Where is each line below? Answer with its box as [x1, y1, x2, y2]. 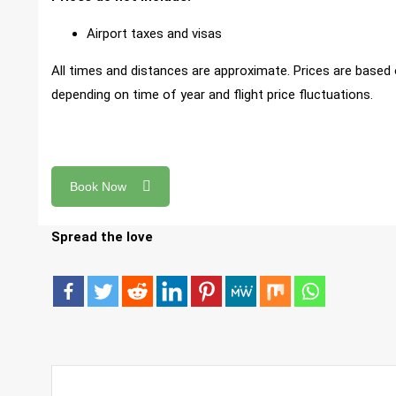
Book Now [70, 179, 126, 194]
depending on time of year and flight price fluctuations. [51, 86, 373, 103]
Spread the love [51, 229, 153, 246]
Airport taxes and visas [87, 25, 222, 42]
